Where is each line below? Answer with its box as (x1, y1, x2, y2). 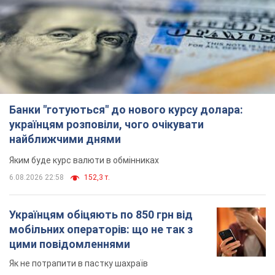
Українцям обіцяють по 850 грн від (9, 208, 193, 222)
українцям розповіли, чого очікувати (9, 118, 204, 131)
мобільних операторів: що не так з (9, 223, 193, 236)
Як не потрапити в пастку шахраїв (9, 258, 148, 269)
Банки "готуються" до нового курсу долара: (9, 103, 243, 117)
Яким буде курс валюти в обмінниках (9, 155, 159, 166)
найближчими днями (9, 133, 121, 146)
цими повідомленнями (9, 238, 130, 251)
